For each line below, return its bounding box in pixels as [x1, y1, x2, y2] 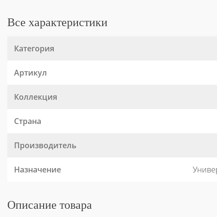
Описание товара [7, 198, 92, 211]
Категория [14, 43, 54, 54]
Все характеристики [7, 15, 108, 29]
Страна [14, 115, 41, 126]
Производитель [14, 139, 77, 151]
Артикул [14, 67, 47, 78]
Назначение [14, 164, 61, 175]
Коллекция [14, 91, 57, 102]
